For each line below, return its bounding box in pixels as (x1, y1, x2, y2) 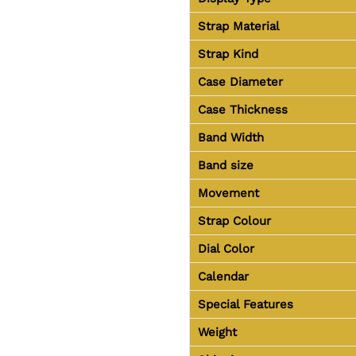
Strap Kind (197, 46, 258, 61)
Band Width (197, 130, 264, 145)
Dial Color (197, 241, 254, 256)
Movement (197, 185, 259, 200)
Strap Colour (197, 213, 271, 228)
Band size (197, 157, 253, 172)
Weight (197, 324, 237, 339)
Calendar (197, 269, 249, 284)
